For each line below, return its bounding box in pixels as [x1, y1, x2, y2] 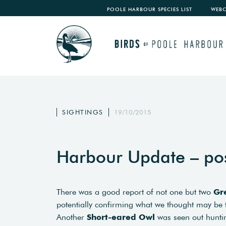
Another [56, 212, 87, 222]
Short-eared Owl [87, 212, 155, 222]
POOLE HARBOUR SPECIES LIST [107, 6, 192, 13]
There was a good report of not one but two [56, 187, 213, 197]
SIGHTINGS [62, 108, 103, 117]
